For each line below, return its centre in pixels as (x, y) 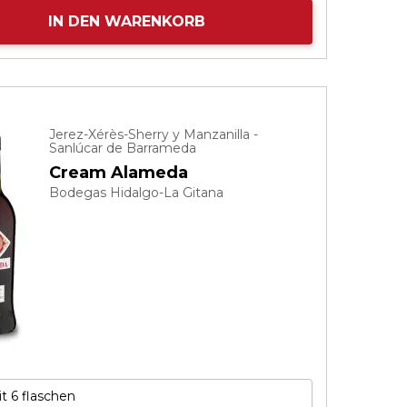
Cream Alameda (119, 173)
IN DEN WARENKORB (126, 21)
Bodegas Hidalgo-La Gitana (137, 193)
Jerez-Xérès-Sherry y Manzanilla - (154, 134)
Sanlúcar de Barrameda (123, 148)
